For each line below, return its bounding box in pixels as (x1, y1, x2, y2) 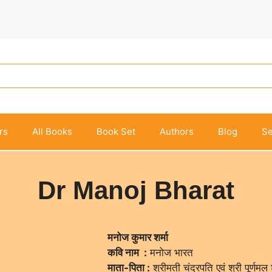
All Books (32, 125, 72, 137)
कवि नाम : (107, 246, 147, 259)
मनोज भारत (146, 246, 193, 259)
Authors (160, 125, 194, 137)
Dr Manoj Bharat (38, 175, 234, 205)
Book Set (97, 125, 135, 137)
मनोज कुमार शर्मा (107, 231, 168, 243)
